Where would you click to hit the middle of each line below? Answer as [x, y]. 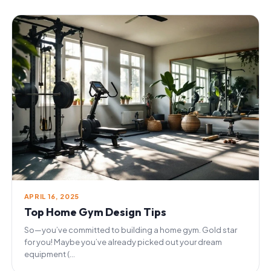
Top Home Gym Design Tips [95, 212]
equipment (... [49, 254]
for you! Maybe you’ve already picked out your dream [123, 242]
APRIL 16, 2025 [51, 196]
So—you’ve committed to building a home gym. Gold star [130, 230]
